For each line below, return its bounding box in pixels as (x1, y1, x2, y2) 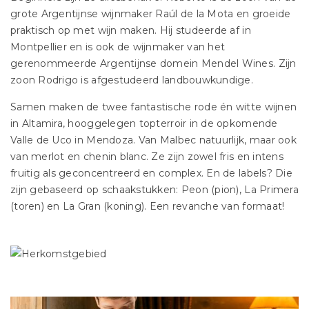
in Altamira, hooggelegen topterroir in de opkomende (10, 117, 278, 130)
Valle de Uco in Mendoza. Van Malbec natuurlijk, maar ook (10, 134, 297, 146)
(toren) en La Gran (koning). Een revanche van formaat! (10, 200, 285, 212)
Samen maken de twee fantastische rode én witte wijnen (10, 101, 297, 113)
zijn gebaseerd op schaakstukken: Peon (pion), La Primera (10, 183, 299, 196)
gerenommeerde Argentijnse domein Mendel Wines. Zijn (10, 57, 297, 70)
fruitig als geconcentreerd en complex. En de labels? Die (10, 167, 292, 179)
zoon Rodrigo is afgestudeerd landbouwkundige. (10, 74, 253, 86)
